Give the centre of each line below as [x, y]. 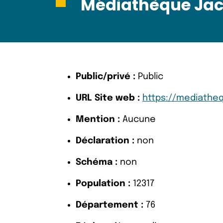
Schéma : [97, 162]
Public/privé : [106, 77]
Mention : [98, 119]
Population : [103, 184]
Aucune [138, 119]
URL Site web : [108, 98]
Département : [110, 205]
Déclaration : [105, 141]
